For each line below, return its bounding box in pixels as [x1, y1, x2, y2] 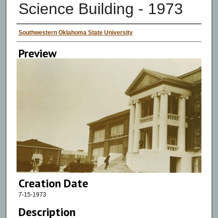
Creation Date [18, 176, 88, 191]
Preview [18, 45, 56, 61]
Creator [16, 25, 53, 41]
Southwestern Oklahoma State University [18, 29, 133, 36]
